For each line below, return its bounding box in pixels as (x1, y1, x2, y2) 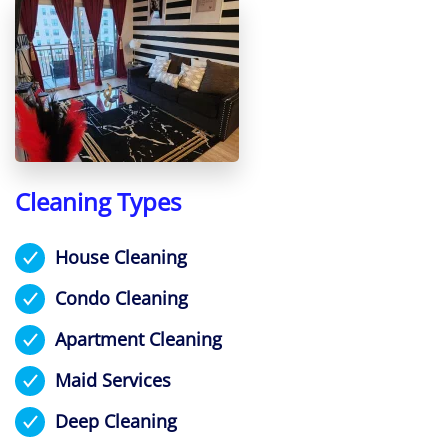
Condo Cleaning (55, 285, 188, 310)
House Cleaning (55, 244, 187, 269)
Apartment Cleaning (55, 326, 222, 351)
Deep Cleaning (55, 409, 177, 434)
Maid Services (55, 368, 171, 393)
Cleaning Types (15, 185, 181, 219)
